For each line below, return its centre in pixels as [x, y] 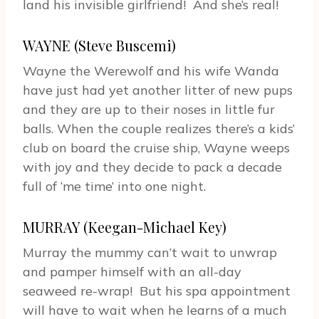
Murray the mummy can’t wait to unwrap [150, 253]
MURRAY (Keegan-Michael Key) [125, 227]
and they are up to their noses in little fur [149, 110]
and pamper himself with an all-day [132, 272]
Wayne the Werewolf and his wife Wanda [151, 71]
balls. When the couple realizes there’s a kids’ [159, 129]
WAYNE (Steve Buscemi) [99, 46]
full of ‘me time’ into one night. [114, 187]
